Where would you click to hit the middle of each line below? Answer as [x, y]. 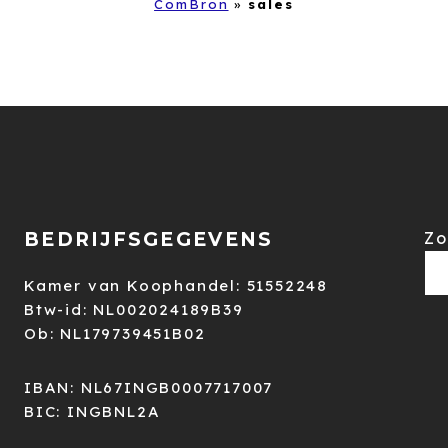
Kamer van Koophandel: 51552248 [175, 285]
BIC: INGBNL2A [92, 411]
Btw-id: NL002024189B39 [133, 309]
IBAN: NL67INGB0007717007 [148, 387]
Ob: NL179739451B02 [114, 333]
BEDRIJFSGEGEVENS [148, 239]
